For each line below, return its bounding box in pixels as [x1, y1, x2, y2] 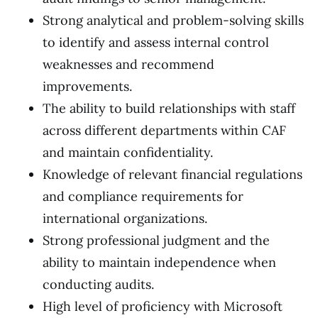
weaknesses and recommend [43, 56, 214, 72]
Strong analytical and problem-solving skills [43, 12, 304, 28]
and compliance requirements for [43, 188, 243, 204]
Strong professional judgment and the [43, 232, 270, 248]
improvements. [43, 78, 132, 94]
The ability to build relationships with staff [43, 100, 295, 116]
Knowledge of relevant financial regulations [43, 166, 302, 182]
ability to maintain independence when [43, 254, 276, 270]
